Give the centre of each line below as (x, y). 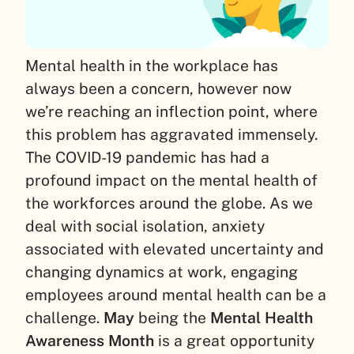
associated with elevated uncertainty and (175, 249)
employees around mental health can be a (176, 295)
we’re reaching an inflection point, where (171, 112)
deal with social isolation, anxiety (145, 226)
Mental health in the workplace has (152, 66)
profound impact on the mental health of (171, 181)
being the (172, 318)
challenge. (64, 318)
